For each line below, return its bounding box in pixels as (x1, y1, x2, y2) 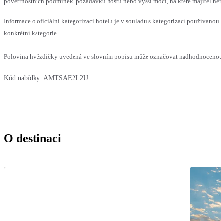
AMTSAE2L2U (43, 74, 88, 82)
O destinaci (4, 131, 61, 145)
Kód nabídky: (4, 74, 42, 82)
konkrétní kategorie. (4, 29, 58, 37)
